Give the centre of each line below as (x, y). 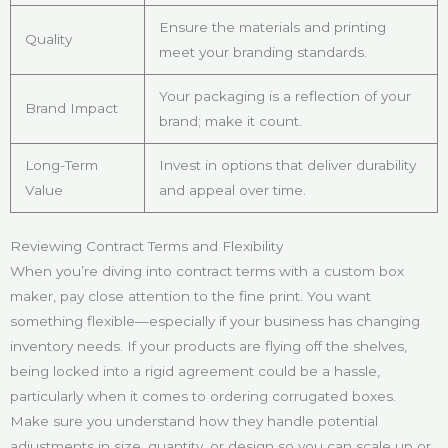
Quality (48, 39)
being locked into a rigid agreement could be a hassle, (195, 370)
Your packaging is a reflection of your (284, 96)
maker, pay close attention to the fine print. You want (190, 295)
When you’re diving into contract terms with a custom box (207, 270)
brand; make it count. (230, 121)
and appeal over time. (232, 190)
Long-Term (61, 165)
